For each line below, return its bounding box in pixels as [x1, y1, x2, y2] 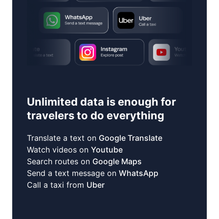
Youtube [91, 145, 123, 155]
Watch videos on [27, 145, 91, 155]
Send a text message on [27, 168, 119, 178]
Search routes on [27, 156, 92, 167]
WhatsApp [119, 168, 158, 178]
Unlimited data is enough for [27, 95, 176, 109]
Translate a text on [27, 133, 99, 143]
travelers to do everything [27, 109, 164, 122]
